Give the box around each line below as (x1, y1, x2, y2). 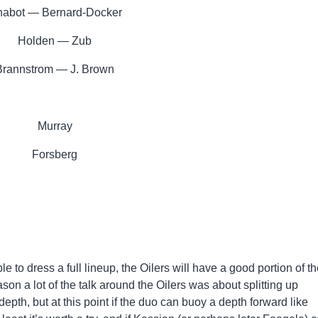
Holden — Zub (18, 34, 92, 47)
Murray (37, 119, 72, 132)
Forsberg (32, 148, 77, 160)
